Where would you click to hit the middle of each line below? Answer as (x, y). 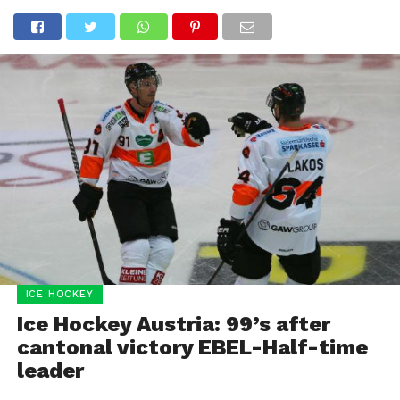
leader (50, 371)
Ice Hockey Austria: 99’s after (173, 325)
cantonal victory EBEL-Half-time (192, 348)
